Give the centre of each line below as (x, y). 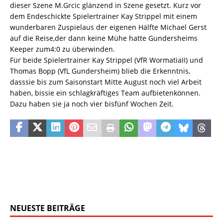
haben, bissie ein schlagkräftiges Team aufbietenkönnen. (105, 93)
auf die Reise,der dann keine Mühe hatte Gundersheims (104, 38)
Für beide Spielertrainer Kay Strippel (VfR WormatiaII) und (107, 60)
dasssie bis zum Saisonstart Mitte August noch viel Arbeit (106, 82)
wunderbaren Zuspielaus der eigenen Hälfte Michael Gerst (108, 27)
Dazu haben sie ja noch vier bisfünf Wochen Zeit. (92, 104)
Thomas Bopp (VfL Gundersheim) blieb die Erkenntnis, (100, 71)
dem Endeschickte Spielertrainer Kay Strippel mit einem (104, 16)
